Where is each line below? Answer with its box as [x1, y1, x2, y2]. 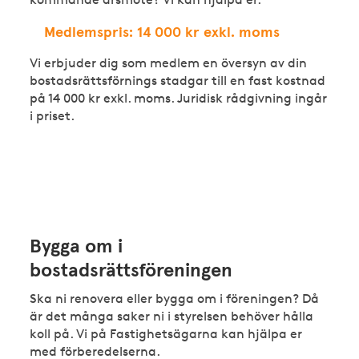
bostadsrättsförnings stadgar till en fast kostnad [29, 72, 325, 88]
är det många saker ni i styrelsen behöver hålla [29, 309, 313, 325]
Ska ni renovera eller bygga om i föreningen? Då [29, 291, 319, 307]
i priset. [29, 107, 75, 123]
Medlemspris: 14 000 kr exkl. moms [43, 25, 280, 40]
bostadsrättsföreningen [29, 261, 232, 281]
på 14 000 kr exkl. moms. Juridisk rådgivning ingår [29, 90, 327, 106]
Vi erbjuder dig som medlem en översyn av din [29, 54, 307, 71]
